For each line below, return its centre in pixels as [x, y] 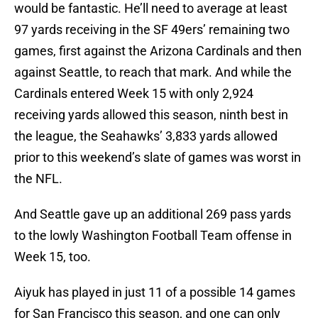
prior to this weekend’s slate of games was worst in [158, 158]
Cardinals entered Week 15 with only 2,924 [134, 94]
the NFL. [38, 179]
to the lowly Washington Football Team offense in [153, 236]
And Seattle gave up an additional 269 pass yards [153, 214]
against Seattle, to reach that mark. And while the [153, 72]
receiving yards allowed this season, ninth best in [151, 115]
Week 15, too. [53, 257]
